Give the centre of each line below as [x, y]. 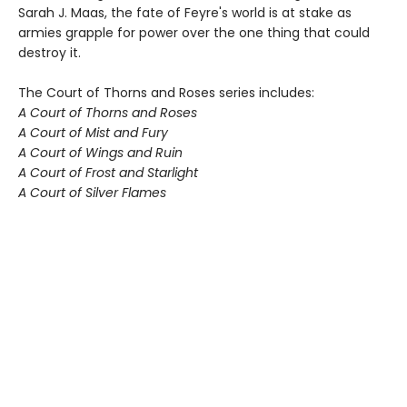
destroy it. [50, 53]
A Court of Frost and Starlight [108, 173]
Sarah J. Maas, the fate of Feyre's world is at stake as [185, 13]
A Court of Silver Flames [92, 193]
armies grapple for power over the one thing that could [194, 33]
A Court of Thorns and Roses [108, 113]
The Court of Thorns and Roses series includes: [166, 93]
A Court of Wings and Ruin [100, 153]
